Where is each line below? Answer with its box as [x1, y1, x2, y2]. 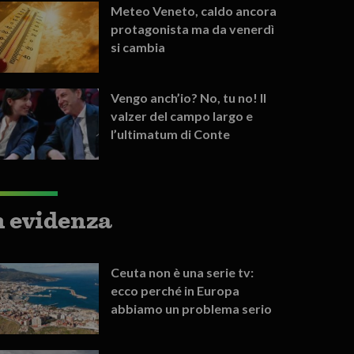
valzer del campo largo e [111, 107, 254, 123]
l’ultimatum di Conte [111, 126, 231, 141]
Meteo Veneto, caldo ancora [111, 2, 277, 18]
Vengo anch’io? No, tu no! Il [111, 89, 267, 105]
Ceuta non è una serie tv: [111, 264, 254, 280]
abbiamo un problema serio [111, 300, 273, 316]
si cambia [111, 39, 166, 55]
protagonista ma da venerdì [111, 21, 275, 36]
